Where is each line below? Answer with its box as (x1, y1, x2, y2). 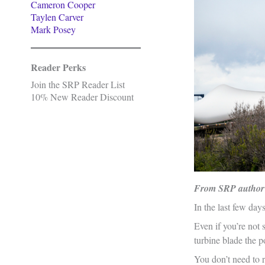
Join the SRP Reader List (31, 78, 125, 91)
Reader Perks (31, 60, 86, 74)
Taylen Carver (31, 11, 83, 23)
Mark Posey (31, 23, 76, 35)
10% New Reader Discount (31, 91, 134, 103)
